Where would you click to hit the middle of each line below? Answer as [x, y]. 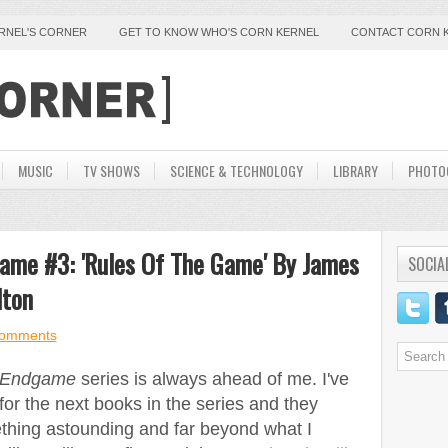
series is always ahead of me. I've [212, 379]
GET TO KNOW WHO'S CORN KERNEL [218, 32]
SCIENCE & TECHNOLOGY [236, 170]
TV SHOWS [111, 170]
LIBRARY [355, 170]
